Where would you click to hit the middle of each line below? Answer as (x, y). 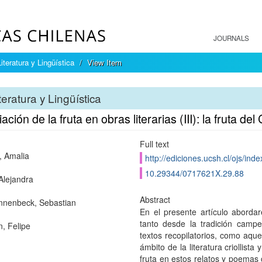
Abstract (155, 199)
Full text (154, 144)
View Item (104, 62)
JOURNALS (231, 38)
